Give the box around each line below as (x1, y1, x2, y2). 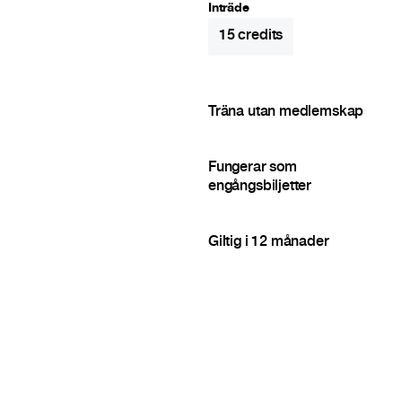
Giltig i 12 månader (207, 235, 329, 251)
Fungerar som (207, 161, 297, 177)
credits (234, 29, 284, 45)
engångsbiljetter (207, 179, 312, 196)
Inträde (207, 3, 249, 16)
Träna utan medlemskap (207, 105, 364, 121)
